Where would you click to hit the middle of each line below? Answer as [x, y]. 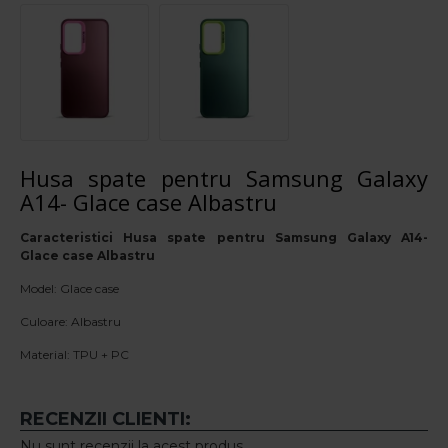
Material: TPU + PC [74, 355]
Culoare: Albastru [70, 322]
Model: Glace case [69, 289]
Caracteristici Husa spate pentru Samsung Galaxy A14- [224, 238]
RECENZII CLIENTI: [105, 419]
